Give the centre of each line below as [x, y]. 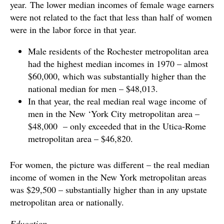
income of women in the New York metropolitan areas [108, 177]
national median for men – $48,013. [93, 88]
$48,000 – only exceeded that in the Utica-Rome [117, 126]
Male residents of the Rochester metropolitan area [118, 51]
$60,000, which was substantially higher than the [117, 76]
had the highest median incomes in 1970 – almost [118, 63]
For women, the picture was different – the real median [110, 164]
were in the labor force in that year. [73, 29]
